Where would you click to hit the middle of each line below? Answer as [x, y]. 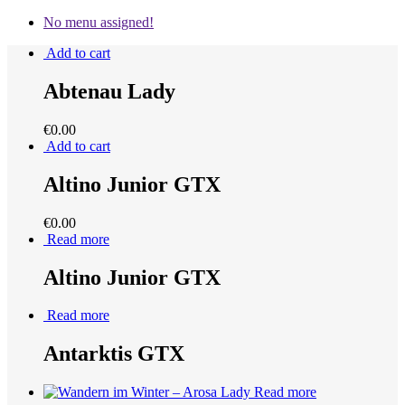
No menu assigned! [99, 22]
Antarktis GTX [114, 354]
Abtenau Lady [109, 91]
